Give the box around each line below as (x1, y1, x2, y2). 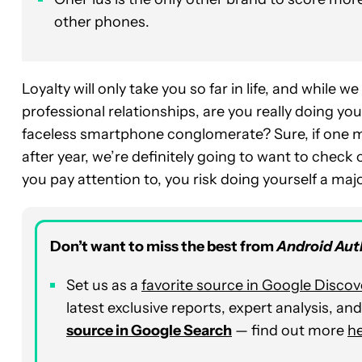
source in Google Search (66, 321, 232, 339)
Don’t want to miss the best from (50, 237, 276, 255)
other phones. (54, 12, 149, 31)
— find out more (232, 321, 347, 339)
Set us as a (66, 276, 141, 294)
